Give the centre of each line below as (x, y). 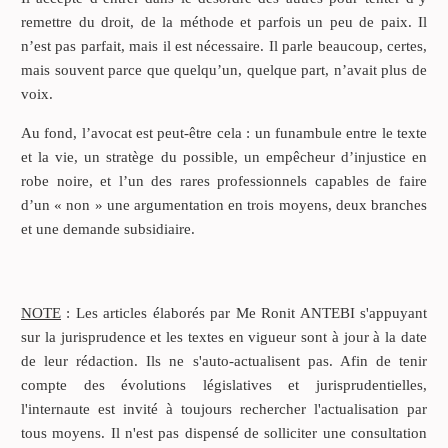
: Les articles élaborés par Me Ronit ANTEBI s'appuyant (244, 312)
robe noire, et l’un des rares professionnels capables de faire (224, 180)
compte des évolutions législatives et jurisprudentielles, (224, 384)
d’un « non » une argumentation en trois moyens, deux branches (224, 204)
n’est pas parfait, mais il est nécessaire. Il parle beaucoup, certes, (224, 45)
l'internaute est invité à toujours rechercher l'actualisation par (224, 408)
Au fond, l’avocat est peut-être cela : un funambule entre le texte (224, 132)
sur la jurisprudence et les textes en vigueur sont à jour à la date (224, 336)
